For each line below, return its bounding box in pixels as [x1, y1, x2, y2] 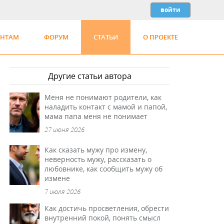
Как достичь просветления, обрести [44, 203, 169, 213]
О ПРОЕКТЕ [142, 32, 178, 41]
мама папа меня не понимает [44, 111, 148, 121]
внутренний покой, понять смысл [44, 213, 161, 222]
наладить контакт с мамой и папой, [44, 102, 167, 111]
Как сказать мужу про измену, [44, 145, 147, 154]
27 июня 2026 [44, 125, 85, 134]
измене [44, 173, 70, 183]
